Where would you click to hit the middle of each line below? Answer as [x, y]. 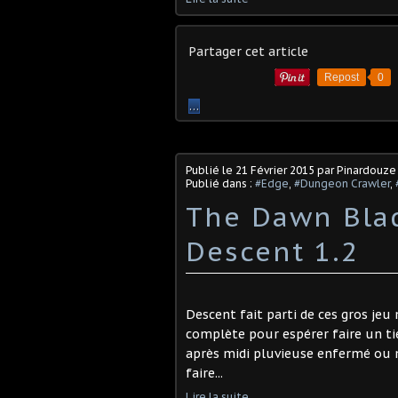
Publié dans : [220, 183]
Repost [342, 77]
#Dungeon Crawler [342, 183]
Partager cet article [248, 52]
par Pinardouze [355, 170]
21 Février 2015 [275, 170]
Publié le [211, 170]
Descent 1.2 [272, 251]
